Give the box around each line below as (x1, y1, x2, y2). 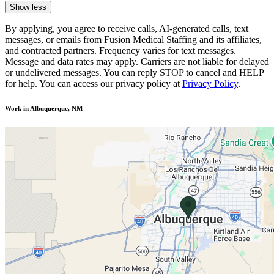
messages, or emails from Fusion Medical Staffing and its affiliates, (5, 34, 262, 45)
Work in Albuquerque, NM (5, 104, 83, 112)
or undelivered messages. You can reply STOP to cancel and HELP (5, 67, 264, 78)
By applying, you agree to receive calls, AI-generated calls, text (5, 23, 248, 34)
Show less (10, 2, 46, 12)
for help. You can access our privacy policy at (5, 78, 180, 89)
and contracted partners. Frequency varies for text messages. (5, 45, 236, 56)
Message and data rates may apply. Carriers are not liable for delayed (5, 56, 269, 67)
